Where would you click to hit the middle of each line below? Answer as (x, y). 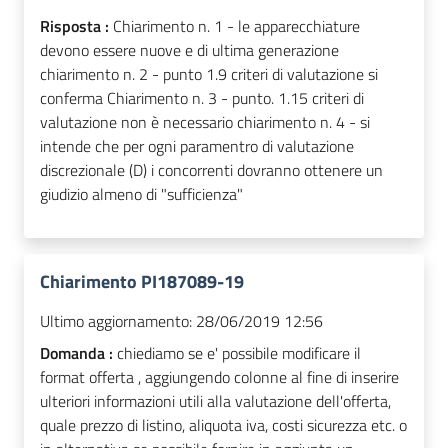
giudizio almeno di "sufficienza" (141, 194)
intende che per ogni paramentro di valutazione (197, 146)
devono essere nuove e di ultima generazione (189, 50)
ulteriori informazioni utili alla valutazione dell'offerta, (215, 401)
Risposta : (76, 26)
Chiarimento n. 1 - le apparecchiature (236, 26)
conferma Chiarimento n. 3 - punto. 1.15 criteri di (202, 98)
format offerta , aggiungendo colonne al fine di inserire (219, 377)
